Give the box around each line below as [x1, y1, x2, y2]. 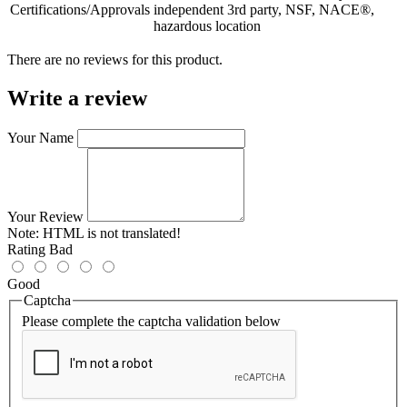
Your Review [7, 208, 84, 224]
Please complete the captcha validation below [22, 313, 281, 330]
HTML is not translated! [39, 224, 181, 241]
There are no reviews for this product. [7, 51, 223, 67]
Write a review [7, 85, 147, 110]
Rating [7, 241, 45, 257]
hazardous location [154, 17, 261, 34]
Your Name [7, 129, 74, 145]
